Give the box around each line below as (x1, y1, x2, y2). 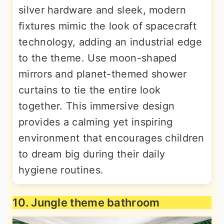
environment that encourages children (18, 132, 204, 144)
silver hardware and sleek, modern (18, 4, 186, 16)
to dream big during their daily (18, 148, 165, 160)
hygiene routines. (18, 164, 104, 176)
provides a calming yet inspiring (18, 116, 173, 128)
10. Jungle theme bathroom (12, 196, 160, 209)
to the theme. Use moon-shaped (18, 52, 177, 64)
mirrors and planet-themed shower (18, 68, 187, 80)
